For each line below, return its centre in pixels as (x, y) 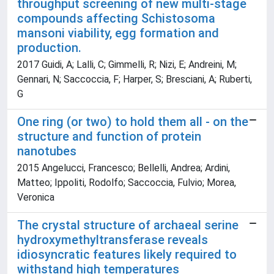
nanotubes (47, 151)
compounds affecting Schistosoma (116, 19)
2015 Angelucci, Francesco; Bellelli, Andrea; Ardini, (124, 168)
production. (49, 48)
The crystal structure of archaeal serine (128, 225)
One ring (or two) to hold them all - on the (133, 122)
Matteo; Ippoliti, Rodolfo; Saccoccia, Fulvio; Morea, (127, 183)
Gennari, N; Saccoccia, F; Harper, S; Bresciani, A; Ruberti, (135, 80)
